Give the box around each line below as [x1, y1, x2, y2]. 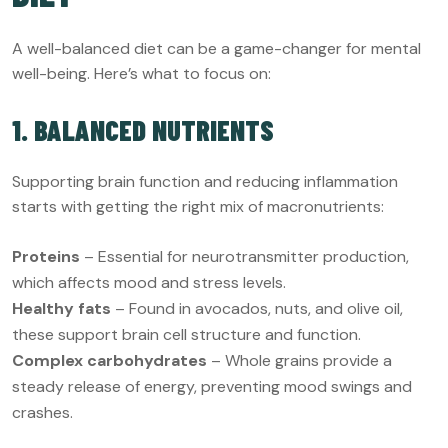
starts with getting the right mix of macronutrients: [12, 195, 384, 217]
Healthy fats [12, 297, 111, 319]
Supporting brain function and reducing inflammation [12, 170, 398, 192]
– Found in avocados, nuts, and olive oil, [111, 297, 403, 319]
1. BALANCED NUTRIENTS [12, 112, 274, 147]
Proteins [12, 245, 80, 267]
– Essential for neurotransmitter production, [80, 245, 409, 267]
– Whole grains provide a [207, 349, 392, 371]
